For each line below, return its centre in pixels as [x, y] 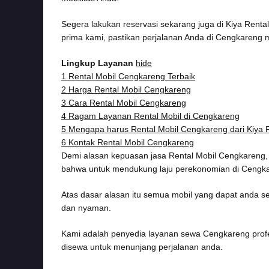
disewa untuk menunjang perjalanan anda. [142, 246]
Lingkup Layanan [97, 63]
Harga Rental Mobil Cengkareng [130, 89]
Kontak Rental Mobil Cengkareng [131, 142]
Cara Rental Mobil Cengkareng [127, 102]
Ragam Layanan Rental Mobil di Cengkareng [154, 116]
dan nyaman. [86, 207]
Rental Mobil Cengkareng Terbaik [132, 76]
